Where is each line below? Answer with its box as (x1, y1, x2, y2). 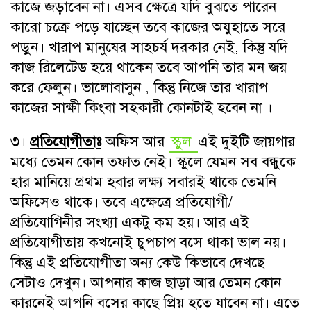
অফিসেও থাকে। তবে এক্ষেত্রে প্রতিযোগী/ (10, 193, 233, 212)
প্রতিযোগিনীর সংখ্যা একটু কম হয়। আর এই (10, 213, 249, 232)
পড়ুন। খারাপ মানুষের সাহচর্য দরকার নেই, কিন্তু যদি (10, 38, 288, 57)
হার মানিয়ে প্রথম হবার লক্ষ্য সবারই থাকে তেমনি (10, 173, 276, 192)
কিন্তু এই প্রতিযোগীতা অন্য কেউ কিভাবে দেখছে (10, 253, 264, 272)
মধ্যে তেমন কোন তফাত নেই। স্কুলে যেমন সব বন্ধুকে (10, 153, 296, 171)
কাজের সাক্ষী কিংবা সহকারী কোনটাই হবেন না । (10, 99, 272, 117)
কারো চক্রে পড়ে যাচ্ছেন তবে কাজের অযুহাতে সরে (10, 18, 285, 37)
